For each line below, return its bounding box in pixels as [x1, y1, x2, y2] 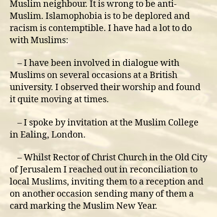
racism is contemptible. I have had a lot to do [10, 22, 192, 34]
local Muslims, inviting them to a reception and [10, 176, 203, 187]
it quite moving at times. [10, 94, 109, 105]
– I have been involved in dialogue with [10, 58, 179, 69]
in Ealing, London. [10, 129, 86, 140]
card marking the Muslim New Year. [10, 201, 157, 212]
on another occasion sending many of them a [10, 188, 194, 200]
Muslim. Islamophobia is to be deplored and [10, 10, 190, 22]
